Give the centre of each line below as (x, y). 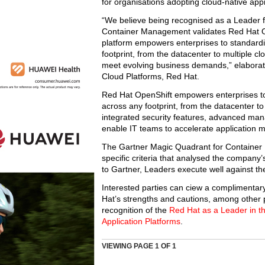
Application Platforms (141, 221)
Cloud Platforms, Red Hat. (151, 76)
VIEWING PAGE (128, 246)
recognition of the (135, 210)
